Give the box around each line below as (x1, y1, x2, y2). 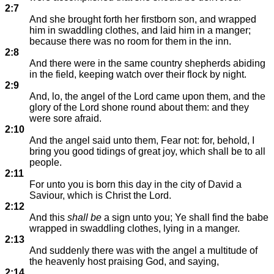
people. (29, 157, 62, 168)
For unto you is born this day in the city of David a (29, 179, 242, 190)
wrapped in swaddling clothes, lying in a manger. (29, 223, 240, 234)
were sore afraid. (29, 113, 102, 124)
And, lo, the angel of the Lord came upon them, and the (29, 91, 265, 102)
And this (29, 212, 67, 223)
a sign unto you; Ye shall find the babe (102, 212, 268, 223)
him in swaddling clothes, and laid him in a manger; (29, 25, 251, 35)
